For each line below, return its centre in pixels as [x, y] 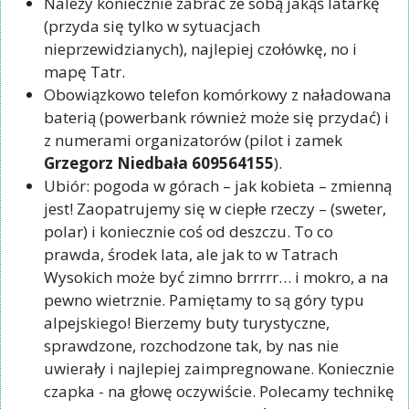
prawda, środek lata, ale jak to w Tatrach [191, 255]
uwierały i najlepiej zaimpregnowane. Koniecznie [219, 369]
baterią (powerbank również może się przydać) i [216, 118]
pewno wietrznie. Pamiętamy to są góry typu [204, 300]
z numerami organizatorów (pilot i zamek [193, 141]
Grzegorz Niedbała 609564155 [159, 163]
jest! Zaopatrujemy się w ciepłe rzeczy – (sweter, [215, 209]
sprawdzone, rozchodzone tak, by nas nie [191, 346]
